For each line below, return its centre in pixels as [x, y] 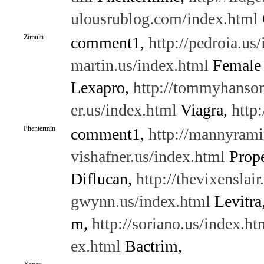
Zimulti [33, 37]
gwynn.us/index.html [140, 201]
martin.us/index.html [139, 65]
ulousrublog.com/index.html [164, 19]
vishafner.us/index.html [148, 156]
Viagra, [204, 110]
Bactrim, [151, 246]
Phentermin [39, 128]
